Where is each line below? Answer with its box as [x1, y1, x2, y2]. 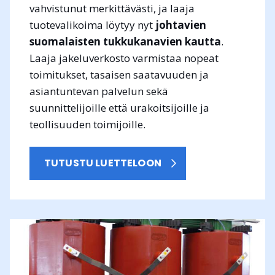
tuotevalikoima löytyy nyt [29, 18, 153, 33]
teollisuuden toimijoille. [29, 117, 145, 132]
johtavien [155, 18, 206, 33]
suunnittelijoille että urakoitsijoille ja [29, 101, 209, 115]
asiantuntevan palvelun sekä [29, 84, 168, 99]
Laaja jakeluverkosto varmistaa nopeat [29, 51, 219, 66]
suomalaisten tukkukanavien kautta [29, 34, 221, 49]
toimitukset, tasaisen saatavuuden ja [29, 68, 209, 82]
